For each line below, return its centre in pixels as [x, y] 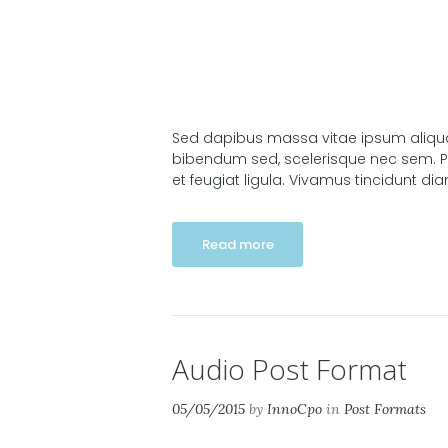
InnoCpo [294, 409]
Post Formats [385, 409]
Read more [237, 245]
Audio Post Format [289, 369]
